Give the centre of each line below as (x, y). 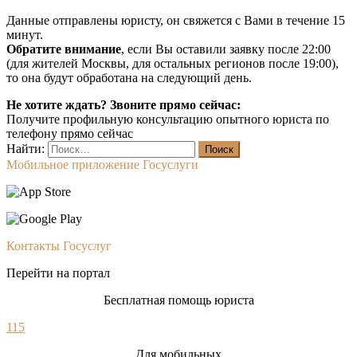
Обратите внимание (64, 49)
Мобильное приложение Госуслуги (102, 165)
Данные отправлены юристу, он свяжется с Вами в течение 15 (176, 21)
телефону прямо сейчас (70, 134)
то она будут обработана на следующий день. (129, 78)
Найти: (25, 149)
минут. (25, 35)
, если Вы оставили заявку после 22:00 (226, 49)
